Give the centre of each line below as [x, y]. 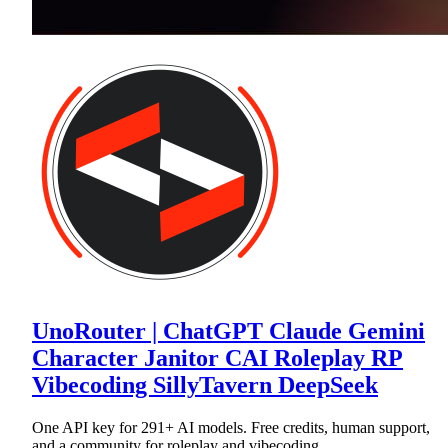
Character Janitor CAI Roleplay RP [217, 358]
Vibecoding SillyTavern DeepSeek [205, 385]
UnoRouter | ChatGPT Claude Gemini [228, 331]
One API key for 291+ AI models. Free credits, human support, [231, 428]
